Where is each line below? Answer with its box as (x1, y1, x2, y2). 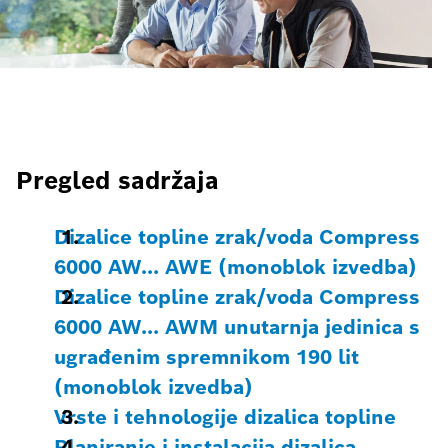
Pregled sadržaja (16, 164, 219, 196)
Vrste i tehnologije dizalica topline (54, 403, 396, 430)
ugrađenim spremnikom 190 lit (54, 343, 359, 370)
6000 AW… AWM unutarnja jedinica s (54, 313, 420, 340)
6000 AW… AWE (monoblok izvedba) (54, 253, 417, 280)
